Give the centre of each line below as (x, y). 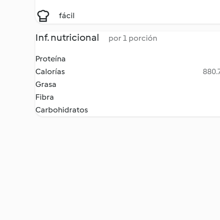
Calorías (50, 71)
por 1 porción (133, 38)
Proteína (51, 59)
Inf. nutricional (68, 37)
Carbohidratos (62, 110)
